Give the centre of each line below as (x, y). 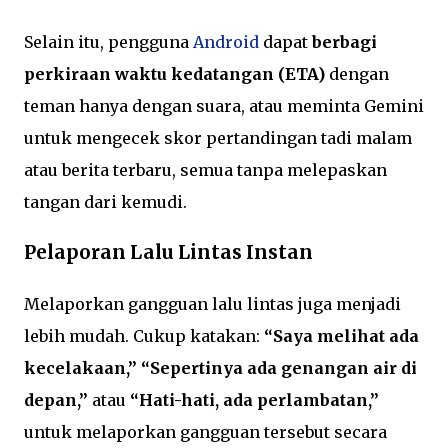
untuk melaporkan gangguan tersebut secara (205, 431)
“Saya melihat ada (341, 335)
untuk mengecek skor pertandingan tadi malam (218, 138)
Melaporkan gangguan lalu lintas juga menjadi (212, 303)
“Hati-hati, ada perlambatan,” (254, 399)
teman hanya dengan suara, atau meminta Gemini (224, 106)
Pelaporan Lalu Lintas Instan (168, 253)
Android (226, 42)
